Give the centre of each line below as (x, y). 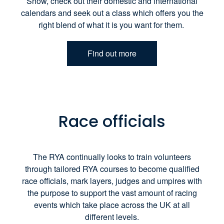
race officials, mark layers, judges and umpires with (112, 180)
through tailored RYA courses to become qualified (112, 168)
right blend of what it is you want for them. (112, 24)
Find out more (112, 53)
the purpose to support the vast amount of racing (112, 192)
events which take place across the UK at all (112, 204)
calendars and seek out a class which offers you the (112, 12)
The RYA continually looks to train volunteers (112, 156)
